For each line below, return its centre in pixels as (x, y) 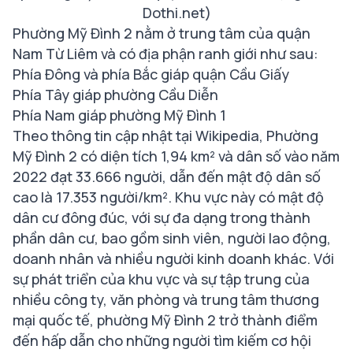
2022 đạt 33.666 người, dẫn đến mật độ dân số (167, 177)
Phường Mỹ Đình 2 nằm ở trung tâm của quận (162, 33)
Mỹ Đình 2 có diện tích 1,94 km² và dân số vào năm (176, 156)
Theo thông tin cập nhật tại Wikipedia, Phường (165, 136)
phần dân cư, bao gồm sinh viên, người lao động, (172, 238)
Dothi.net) (176, 13)
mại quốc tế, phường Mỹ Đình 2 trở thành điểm (165, 320)
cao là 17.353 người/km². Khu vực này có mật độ (168, 197)
